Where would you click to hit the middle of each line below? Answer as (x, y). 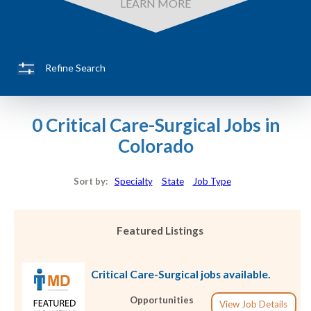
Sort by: (94, 181)
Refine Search (75, 68)
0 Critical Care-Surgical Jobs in (155, 125)
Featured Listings (160, 231)
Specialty (133, 181)
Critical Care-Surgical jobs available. (181, 274)
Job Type (212, 181)
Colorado (155, 146)
